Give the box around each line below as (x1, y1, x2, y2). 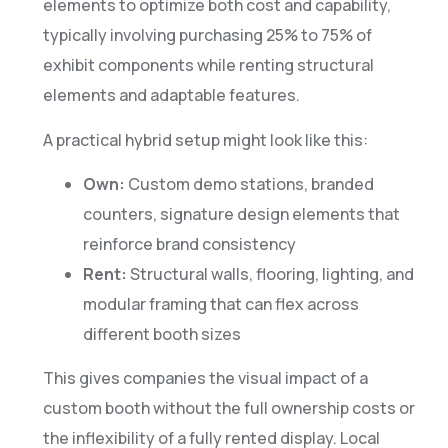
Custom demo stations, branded (124, 172, 374, 195)
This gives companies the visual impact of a (42, 367, 368, 390)
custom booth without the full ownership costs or (42, 397, 415, 420)
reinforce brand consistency (82, 232, 296, 255)
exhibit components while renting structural (42, 54, 374, 77)
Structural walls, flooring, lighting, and (126, 262, 414, 285)
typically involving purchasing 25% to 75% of (42, 24, 372, 47)
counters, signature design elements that (82, 202, 400, 225)
